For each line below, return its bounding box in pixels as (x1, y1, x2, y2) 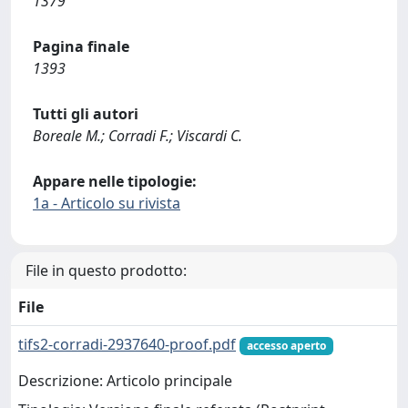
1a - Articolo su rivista (33, 192, 180, 213)
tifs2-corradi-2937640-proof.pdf (18, 333, 236, 354)
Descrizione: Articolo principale (18, 371, 232, 392)
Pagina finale (33, 36, 129, 56)
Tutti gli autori (33, 103, 138, 124)
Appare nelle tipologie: (33, 170, 197, 191)
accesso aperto (246, 337, 326, 353)
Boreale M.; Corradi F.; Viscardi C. (33, 125, 242, 146)
